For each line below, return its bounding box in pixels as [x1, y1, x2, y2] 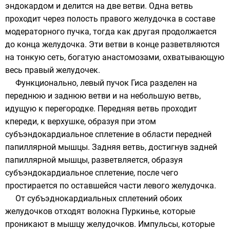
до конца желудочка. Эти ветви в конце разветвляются [5, 39, 220, 49]
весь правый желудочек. [5, 65, 100, 75]
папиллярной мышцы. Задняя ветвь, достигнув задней [5, 142, 217, 152]
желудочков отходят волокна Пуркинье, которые [5, 206, 195, 216]
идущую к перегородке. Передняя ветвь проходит [5, 103, 197, 113]
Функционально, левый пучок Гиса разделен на [15, 78, 197, 88]
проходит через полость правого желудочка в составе [5, 13, 215, 24]
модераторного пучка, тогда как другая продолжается [5, 26, 217, 36]
